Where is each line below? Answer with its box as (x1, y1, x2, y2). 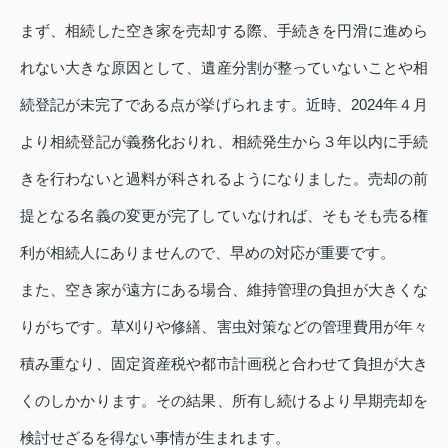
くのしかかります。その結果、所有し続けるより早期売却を (20, 391, 428, 409)
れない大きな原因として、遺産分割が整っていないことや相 (20, 58, 428, 76)
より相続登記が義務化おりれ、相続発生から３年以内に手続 (20, 132, 428, 150)
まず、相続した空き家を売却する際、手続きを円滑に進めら (20, 21, 428, 39)
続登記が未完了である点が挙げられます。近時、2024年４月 (20, 95, 428, 113)
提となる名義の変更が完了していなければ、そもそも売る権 (20, 206, 428, 224)
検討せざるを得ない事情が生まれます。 (20, 428, 290, 446)
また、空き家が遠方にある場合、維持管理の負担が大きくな (20, 280, 428, 298)
